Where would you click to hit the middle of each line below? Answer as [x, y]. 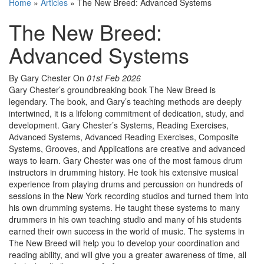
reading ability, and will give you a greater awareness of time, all [128, 255]
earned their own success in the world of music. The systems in [127, 231]
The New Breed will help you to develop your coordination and [124, 243]
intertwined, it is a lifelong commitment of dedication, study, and [126, 113]
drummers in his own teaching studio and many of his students [125, 220]
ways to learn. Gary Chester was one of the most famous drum [126, 161]
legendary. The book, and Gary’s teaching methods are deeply [125, 102]
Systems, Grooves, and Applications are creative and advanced [127, 149]
